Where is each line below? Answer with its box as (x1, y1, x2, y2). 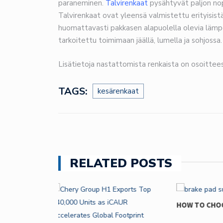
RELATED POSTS (70, 155, 172, 171)
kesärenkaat (98, 86, 139, 96)
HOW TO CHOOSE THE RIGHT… (58, 200, 161, 210)
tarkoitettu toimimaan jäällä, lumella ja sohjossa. (58, 35, 222, 45)
